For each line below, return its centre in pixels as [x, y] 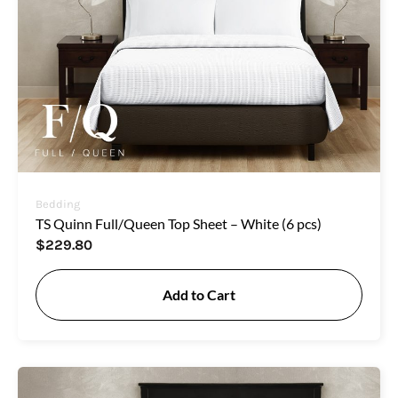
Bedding [58, 203]
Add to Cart [199, 294]
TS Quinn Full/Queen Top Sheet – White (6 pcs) [179, 223]
